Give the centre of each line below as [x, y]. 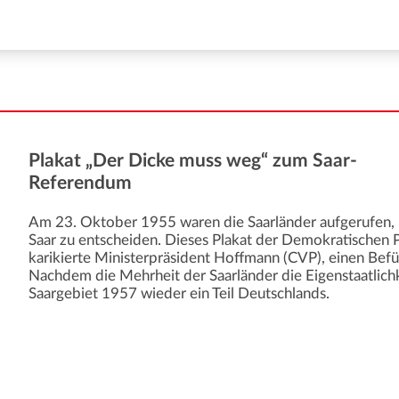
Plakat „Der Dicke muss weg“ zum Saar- [193, 161]
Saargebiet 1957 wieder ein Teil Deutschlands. [179, 294]
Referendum [81, 183]
